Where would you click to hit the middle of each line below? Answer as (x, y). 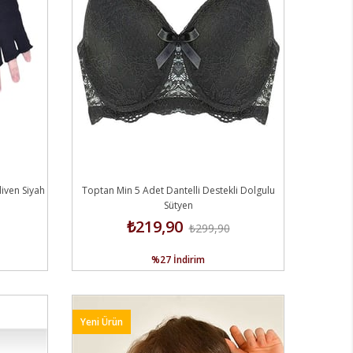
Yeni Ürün (102, 321)
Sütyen (178, 205)
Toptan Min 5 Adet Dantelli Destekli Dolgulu (178, 190)
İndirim (189, 259)
